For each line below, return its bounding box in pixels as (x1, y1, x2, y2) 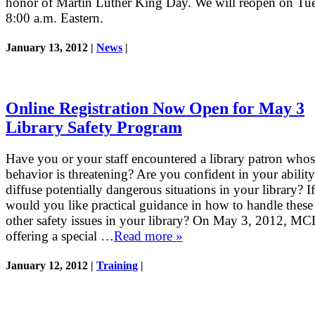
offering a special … (6, 228, 114, 243)
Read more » (114, 228, 183, 243)
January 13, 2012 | (6, 41, 96, 53)
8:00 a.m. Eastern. (6, 10, 103, 25)
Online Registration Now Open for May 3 (6, 98, 304, 117)
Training (96, 259, 138, 271)
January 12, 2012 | (6, 259, 96, 271)
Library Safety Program (6, 117, 182, 136)
